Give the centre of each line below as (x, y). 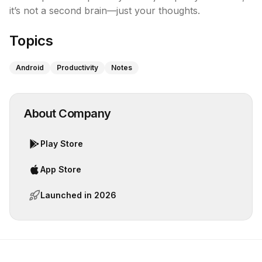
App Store (61, 169)
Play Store (62, 144)
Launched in (67, 195)
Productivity (77, 68)
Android (30, 68)
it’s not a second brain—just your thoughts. (105, 11)
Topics (31, 41)
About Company (68, 113)
